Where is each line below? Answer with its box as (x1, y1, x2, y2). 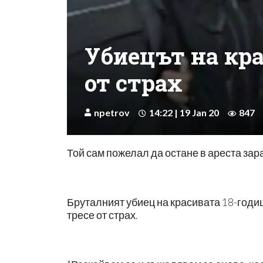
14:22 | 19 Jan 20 (149, 106, 219, 118)
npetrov (94, 106, 130, 118)
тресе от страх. (67, 208, 137, 221)
